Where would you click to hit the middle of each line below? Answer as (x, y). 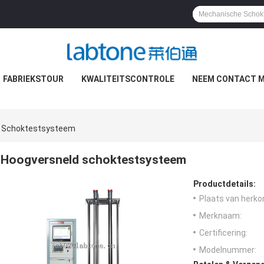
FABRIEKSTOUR (33, 79)
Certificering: (223, 233)
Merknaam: (220, 216)
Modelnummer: (228, 250)
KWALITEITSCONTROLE (128, 79)
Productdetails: (225, 184)
